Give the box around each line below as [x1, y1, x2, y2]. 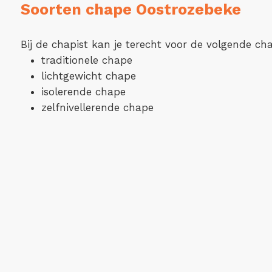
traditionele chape [41, 54, 132, 66]
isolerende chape [41, 86, 126, 98]
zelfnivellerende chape [41, 101, 154, 114]
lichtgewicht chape [41, 70, 136, 82]
